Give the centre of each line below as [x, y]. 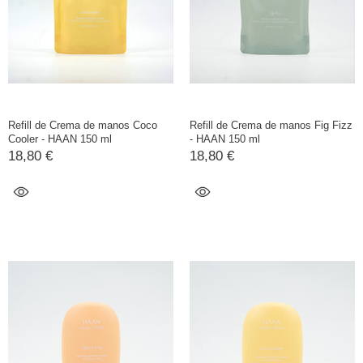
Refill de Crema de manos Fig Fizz [271, 126]
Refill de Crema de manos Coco [83, 126]
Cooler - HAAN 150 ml [60, 139]
